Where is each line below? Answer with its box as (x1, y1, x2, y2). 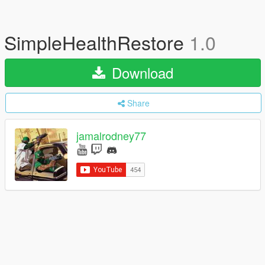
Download (108, 62, 173, 83)
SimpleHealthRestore (4, 28, 189, 56)
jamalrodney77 (76, 128, 146, 144)
